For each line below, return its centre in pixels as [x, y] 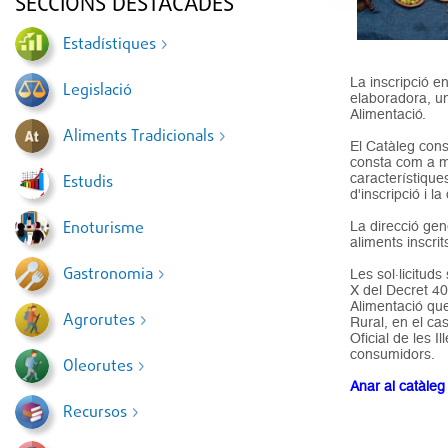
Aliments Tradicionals [140, 137]
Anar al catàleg [397, 386]
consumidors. [392, 354]
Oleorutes [100, 367]
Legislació [97, 91]
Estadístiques [111, 45]
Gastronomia [110, 275]
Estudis [88, 183]
